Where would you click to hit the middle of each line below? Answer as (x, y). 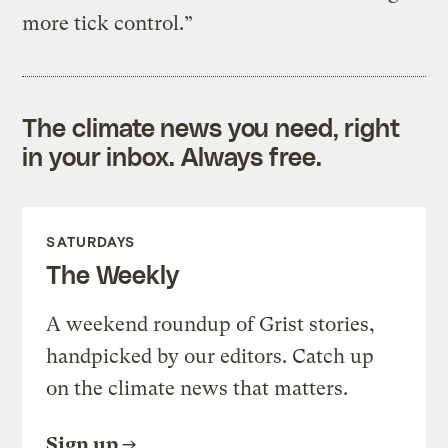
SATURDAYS (91, 242)
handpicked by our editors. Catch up (210, 357)
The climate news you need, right (211, 127)
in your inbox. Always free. (172, 156)
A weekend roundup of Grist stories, (211, 325)
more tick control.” (108, 24)
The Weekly (112, 274)
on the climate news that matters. (197, 389)
